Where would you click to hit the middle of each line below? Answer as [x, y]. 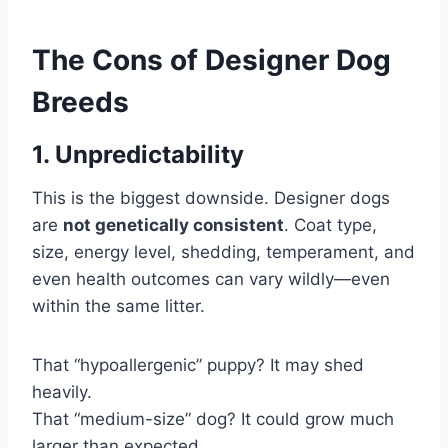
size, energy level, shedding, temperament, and [223, 251]
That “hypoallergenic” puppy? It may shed [198, 364]
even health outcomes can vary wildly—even [211, 278]
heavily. [62, 391]
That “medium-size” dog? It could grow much [213, 418]
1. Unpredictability [138, 154]
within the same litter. [118, 305]
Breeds [80, 101]
